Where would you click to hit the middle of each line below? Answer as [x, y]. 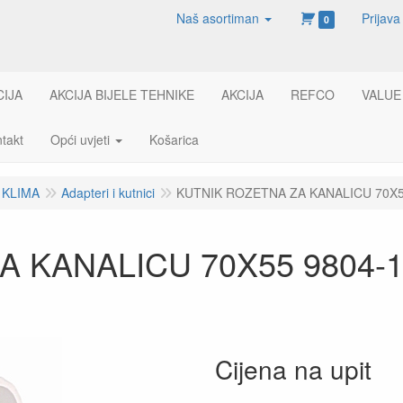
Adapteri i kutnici [108, 193]
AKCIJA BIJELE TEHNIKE [121, 94]
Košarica [174, 139]
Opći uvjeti [80, 139]
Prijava [381, 18]
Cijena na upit [293, 369]
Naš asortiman [218, 18]
